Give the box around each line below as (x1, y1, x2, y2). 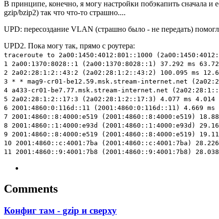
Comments (4, 182, 58, 195)
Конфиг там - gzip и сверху (4, 205, 117, 216)
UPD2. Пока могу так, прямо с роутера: (4, 41, 135, 50)
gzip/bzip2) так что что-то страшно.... (4, 8, 126, 17)
